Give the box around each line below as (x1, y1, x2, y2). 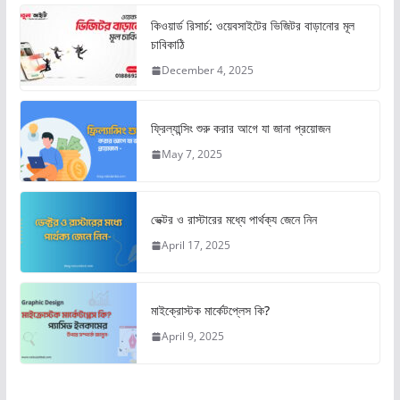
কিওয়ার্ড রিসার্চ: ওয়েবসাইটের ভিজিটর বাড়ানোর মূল (150, 17, 354, 35)
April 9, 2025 (161, 329, 224, 345)
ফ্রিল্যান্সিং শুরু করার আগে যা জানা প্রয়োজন (150, 120, 330, 137)
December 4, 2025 (161, 62, 254, 79)
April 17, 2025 (161, 237, 230, 254)
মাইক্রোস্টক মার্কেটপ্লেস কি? (150, 302, 270, 320)
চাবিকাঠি (150, 36, 185, 54)
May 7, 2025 (161, 146, 222, 162)
